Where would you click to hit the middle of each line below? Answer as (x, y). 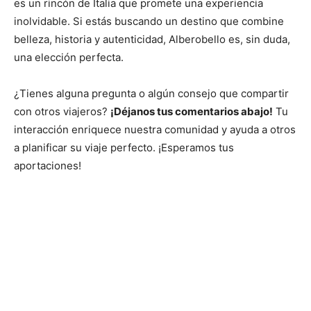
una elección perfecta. (69, 58)
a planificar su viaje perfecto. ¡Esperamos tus (124, 148)
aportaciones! (48, 166)
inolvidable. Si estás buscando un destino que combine (149, 22)
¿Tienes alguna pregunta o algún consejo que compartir (151, 94)
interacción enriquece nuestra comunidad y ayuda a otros (155, 130)
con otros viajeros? (62, 112)
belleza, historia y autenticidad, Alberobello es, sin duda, (152, 40)
